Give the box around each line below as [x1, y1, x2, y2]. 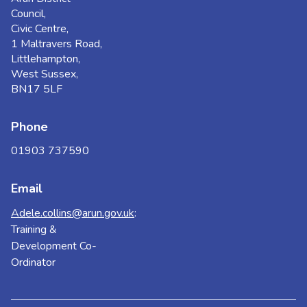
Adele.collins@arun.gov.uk [11, 206, 134, 221]
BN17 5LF [11, 82, 62, 97]
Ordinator [11, 255, 56, 270]
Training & [11, 222, 57, 237]
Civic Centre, [11, 21, 69, 36]
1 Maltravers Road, [11, 36, 102, 51]
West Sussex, [11, 66, 78, 82]
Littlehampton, [11, 51, 80, 66]
